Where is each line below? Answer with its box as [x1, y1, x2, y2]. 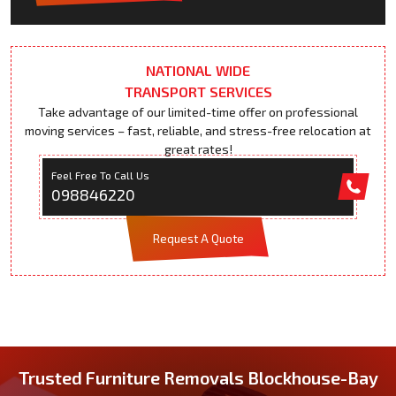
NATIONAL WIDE [146, 61, 250, 79]
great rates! [164, 141, 232, 156]
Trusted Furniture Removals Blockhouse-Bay [18, 366, 378, 388]
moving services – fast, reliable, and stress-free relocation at [25, 122, 371, 138]
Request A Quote [152, 231, 244, 246]
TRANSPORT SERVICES [124, 82, 272, 100]
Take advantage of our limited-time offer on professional [38, 103, 358, 119]
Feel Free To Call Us [50, 168, 149, 181]
